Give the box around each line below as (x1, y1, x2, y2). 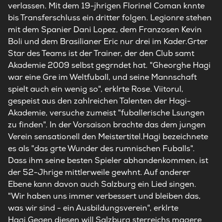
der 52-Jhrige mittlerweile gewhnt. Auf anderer (8, 167, 190, 177)
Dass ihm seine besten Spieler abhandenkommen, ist (8, 155, 208, 166)
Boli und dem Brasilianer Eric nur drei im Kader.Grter (8, 36, 208, 47)
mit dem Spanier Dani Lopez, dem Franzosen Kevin (8, 24, 202, 35)
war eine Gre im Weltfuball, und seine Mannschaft (8, 72, 197, 82)
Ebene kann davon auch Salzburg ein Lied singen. (8, 179, 196, 189)
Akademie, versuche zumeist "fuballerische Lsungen (8, 108, 205, 118)
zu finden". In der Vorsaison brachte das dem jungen (8, 119, 206, 130)
